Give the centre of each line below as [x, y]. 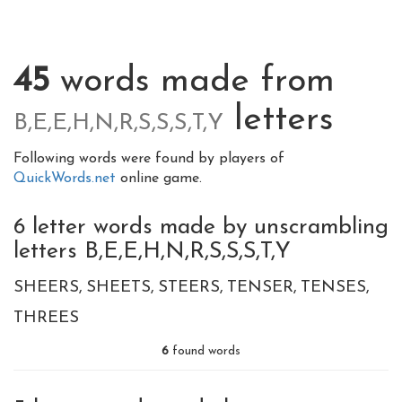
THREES [46, 318]
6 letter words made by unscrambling [201, 227]
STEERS [189, 288]
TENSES [333, 288]
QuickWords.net [67, 179]
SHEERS [46, 288]
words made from [192, 82]
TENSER [260, 288]
